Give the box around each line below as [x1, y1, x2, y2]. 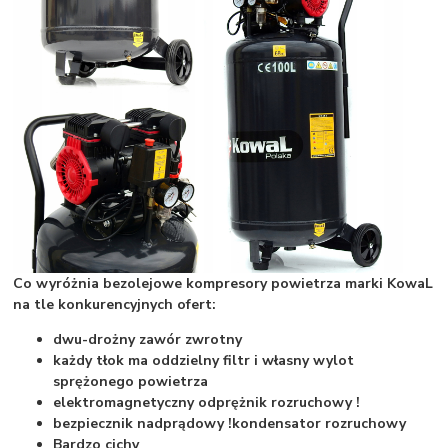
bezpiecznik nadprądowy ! [53, 413, 233, 433]
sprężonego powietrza [53, 371, 209, 391]
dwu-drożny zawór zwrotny [53, 329, 243, 349]
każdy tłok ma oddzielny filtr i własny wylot [53, 350, 355, 370]
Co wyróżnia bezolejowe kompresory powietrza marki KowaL [13, 273, 434, 293]
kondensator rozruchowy [232, 413, 407, 433]
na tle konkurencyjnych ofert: [13, 294, 217, 314]
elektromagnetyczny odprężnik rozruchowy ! [53, 392, 361, 412]
